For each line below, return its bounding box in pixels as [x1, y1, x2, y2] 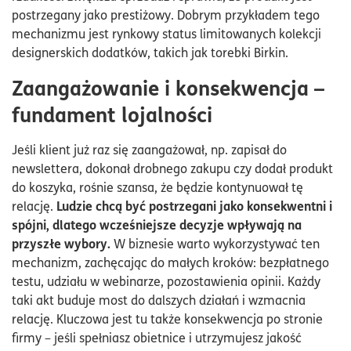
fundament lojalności [12, 99, 212, 128]
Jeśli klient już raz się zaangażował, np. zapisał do [12, 140, 287, 158]
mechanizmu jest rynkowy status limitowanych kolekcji [12, 24, 321, 42]
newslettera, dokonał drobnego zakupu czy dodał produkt [12, 159, 333, 177]
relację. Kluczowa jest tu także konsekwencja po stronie [12, 309, 323, 327]
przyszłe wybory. [12, 233, 110, 252]
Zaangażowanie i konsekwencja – [12, 72, 324, 102]
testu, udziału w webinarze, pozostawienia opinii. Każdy [12, 272, 320, 290]
